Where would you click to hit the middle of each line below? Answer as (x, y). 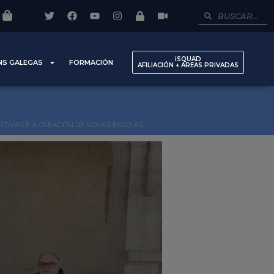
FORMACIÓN (91, 63)
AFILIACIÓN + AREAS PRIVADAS (188, 65)
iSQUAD (188, 59)
